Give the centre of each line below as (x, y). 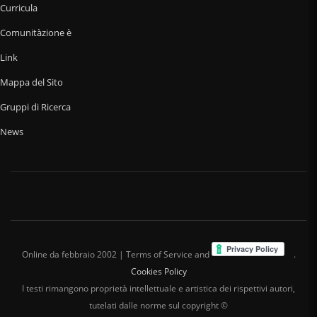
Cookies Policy (158, 272)
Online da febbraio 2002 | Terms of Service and (116, 255)
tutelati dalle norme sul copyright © (158, 306)
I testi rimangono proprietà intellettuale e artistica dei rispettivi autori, (158, 289)
